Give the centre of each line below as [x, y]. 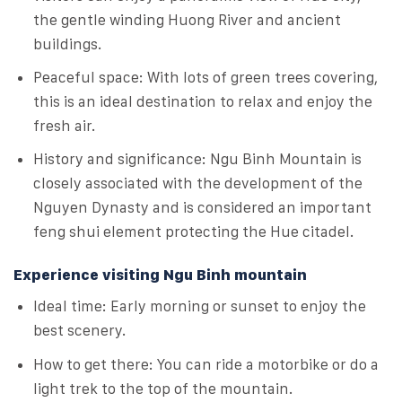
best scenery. [80, 331]
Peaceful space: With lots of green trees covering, [206, 77]
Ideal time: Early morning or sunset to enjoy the [200, 306]
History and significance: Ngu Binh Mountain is [198, 159]
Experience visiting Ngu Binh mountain [160, 274]
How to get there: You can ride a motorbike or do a [206, 364]
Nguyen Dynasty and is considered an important [203, 208]
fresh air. [65, 125]
